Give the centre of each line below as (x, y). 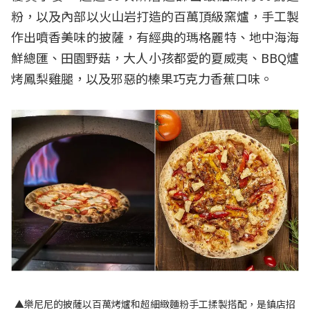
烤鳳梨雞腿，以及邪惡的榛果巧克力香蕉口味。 (142, 78)
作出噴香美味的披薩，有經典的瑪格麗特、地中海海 (155, 36)
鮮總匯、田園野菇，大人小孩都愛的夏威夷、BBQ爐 (155, 57)
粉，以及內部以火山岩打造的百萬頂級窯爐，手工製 (155, 16)
